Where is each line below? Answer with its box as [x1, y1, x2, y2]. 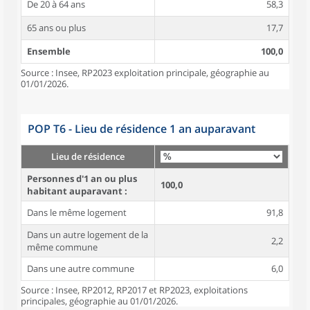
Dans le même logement [27, 206, 127, 219]
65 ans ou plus [27, 21, 86, 34]
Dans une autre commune [27, 262, 134, 275]
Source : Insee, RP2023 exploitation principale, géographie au [21, 66, 269, 79]
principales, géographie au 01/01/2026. [21, 295, 178, 307]
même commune [27, 241, 98, 253]
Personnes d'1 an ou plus [27, 172, 137, 185]
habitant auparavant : [27, 185, 127, 197]
